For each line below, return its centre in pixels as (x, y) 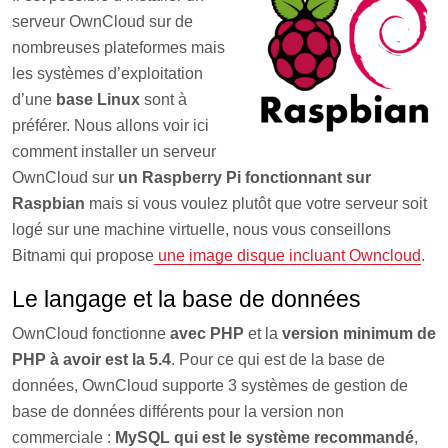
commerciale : (63, 437)
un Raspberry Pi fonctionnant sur (244, 177)
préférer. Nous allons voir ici (110, 125)
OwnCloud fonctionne (91, 333)
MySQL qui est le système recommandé (264, 437)
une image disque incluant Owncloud (287, 255)
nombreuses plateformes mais (118, 47)
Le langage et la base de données (186, 299)
